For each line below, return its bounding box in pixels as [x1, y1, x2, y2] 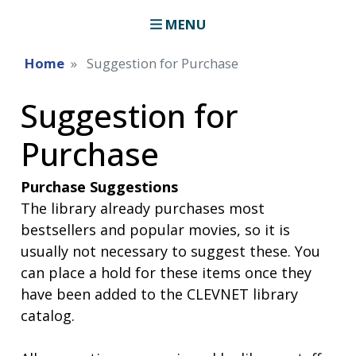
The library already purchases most [21, 198, 265, 218]
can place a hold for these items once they [21, 262, 312, 282]
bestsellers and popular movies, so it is [21, 219, 291, 239]
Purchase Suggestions [21, 176, 179, 196]
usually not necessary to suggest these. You [21, 241, 321, 261]
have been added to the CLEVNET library [21, 284, 299, 304]
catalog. [21, 305, 79, 325]
